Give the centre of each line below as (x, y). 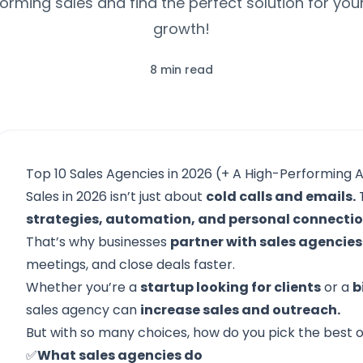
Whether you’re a (83, 287)
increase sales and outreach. (241, 310)
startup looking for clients (231, 287)
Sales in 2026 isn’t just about (116, 196)
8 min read (181, 70)
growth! (181, 29)
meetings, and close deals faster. (131, 265)
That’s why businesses (98, 242)
